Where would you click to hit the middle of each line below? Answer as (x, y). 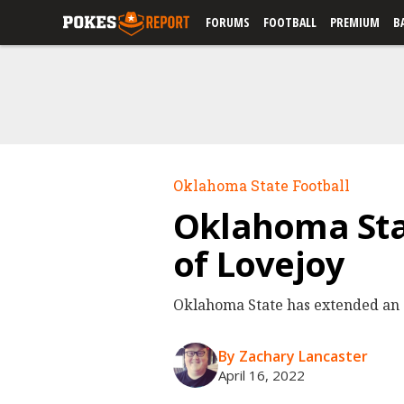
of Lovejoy (259, 263)
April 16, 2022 (262, 375)
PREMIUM (355, 22)
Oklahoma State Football (262, 185)
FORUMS (228, 22)
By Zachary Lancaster (293, 356)
